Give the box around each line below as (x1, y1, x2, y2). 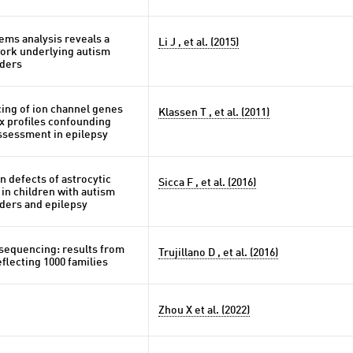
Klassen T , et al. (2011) (158, 107, 269, 118)
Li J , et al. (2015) (158, 37, 239, 48)
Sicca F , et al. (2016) (158, 177, 256, 188)
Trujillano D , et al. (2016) (158, 247, 278, 258)
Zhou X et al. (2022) (158, 305, 250, 316)
